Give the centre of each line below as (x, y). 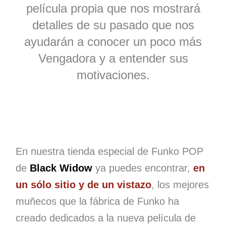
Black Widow (61, 168)
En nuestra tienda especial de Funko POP (109, 151)
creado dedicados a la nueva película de (105, 218)
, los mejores (180, 184)
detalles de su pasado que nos (113, 25)
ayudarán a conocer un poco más (113, 41)
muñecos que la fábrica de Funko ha (97, 201)
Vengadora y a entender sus (113, 58)
